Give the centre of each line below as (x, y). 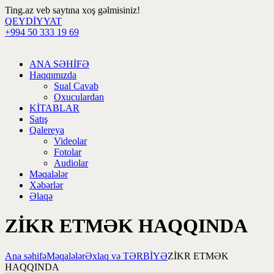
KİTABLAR (54, 108)
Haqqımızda (53, 75)
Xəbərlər (46, 185)
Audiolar (71, 163)
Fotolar (68, 152)
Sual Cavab (76, 86)
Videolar (70, 141)
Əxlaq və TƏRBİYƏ (126, 256)
